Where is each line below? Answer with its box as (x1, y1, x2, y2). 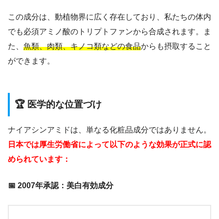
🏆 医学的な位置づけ (15, 99, 102, 109)
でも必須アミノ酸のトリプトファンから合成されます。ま (8, 27, 211, 36)
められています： (8, 155, 70, 164)
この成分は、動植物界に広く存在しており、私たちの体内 (8, 12, 211, 21)
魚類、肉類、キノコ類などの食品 (23, 42, 141, 50)
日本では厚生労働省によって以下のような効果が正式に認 (8, 140, 211, 149)
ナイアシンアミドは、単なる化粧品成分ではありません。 (8, 126, 211, 134)
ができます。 (8, 56, 55, 65)
